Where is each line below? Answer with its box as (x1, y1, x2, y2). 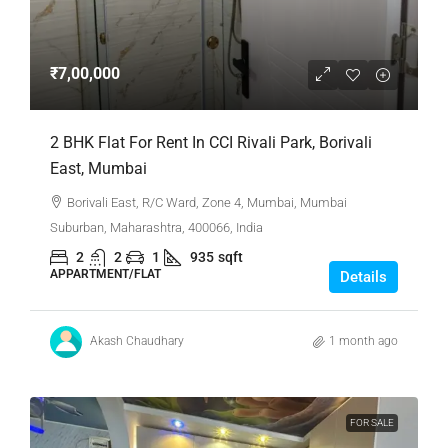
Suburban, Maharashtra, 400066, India (50, 219, 263, 235)
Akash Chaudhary (90, 334, 184, 349)
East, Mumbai (50, 158, 147, 178)
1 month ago (329, 334, 398, 349)
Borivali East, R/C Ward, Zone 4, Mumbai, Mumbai (67, 194, 347, 210)
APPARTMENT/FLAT (50, 266, 161, 281)
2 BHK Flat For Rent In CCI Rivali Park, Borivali (50, 132, 372, 152)
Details (340, 267, 387, 286)
